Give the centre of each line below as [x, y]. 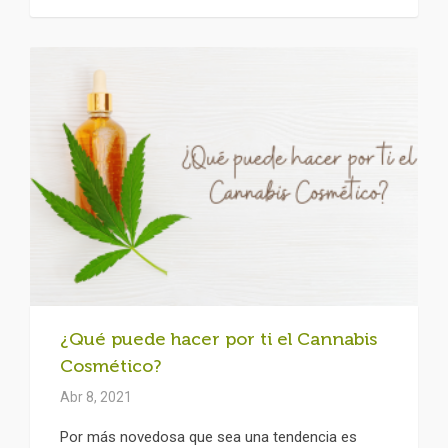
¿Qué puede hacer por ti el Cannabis [218, 338]
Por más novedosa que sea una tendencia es [208, 436]
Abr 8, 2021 [96, 396]
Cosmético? [110, 365]
